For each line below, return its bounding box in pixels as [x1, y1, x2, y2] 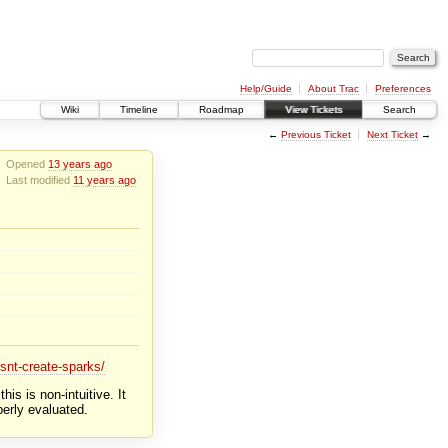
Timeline [120, 104, 158, 116]
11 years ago [72, 173, 136, 186]
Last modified [5, 173, 73, 186]
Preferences [374, 82, 431, 94]
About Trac [307, 82, 359, 94]
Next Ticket [366, 128, 418, 140]
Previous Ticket [280, 128, 351, 140]
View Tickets [285, 104, 342, 116]
